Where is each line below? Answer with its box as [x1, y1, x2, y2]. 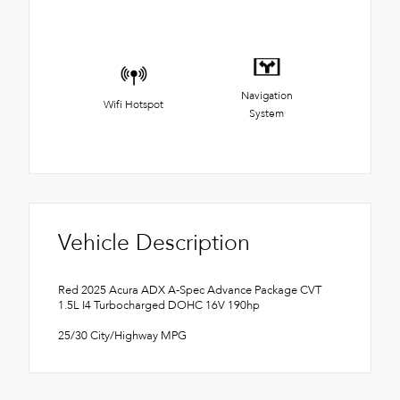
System [249, 106, 284, 121]
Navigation [240, 88, 293, 104]
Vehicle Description [58, 227, 250, 258]
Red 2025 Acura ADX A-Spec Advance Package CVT [58, 281, 321, 298]
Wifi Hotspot [104, 97, 163, 112]
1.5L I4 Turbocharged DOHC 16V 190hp [58, 296, 260, 313]
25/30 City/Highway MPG [58, 327, 187, 344]
